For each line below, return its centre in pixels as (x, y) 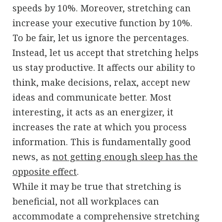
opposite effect (45, 171)
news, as (32, 156)
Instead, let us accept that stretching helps (106, 52)
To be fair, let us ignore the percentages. (101, 37)
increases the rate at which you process (100, 127)
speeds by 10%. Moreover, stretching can (102, 8)
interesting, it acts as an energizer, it (93, 112)
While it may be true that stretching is (97, 186)
